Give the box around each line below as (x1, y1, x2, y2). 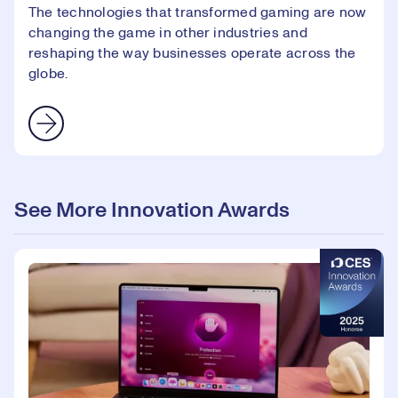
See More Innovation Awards (14, 200, 290, 222)
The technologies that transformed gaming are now (28, 5, 367, 20)
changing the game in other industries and (28, 26, 307, 41)
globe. (28, 67, 72, 82)
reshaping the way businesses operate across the (28, 46, 356, 61)
